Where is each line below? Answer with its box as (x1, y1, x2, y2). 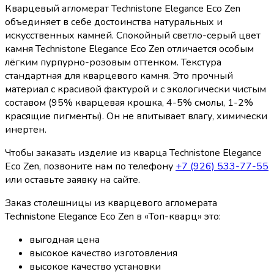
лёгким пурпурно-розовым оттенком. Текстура (5, 55, 221, 69)
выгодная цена (29, 232, 100, 246)
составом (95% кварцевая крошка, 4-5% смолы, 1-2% (5, 95, 253, 109)
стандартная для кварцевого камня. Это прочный (5, 68, 233, 83)
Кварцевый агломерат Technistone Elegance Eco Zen (5, 1, 240, 15)
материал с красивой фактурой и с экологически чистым (5, 82, 266, 96)
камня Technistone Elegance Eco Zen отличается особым (5, 42, 254, 56)
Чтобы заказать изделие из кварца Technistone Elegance (5, 146, 262, 160)
